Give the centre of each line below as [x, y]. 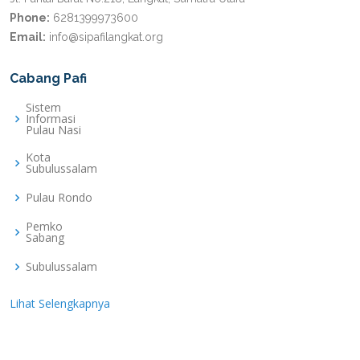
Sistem [43, 108]
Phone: [30, 18]
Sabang [45, 238]
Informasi [51, 119]
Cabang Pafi [48, 79]
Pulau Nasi [53, 130]
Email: [28, 37]
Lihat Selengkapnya [60, 304]
